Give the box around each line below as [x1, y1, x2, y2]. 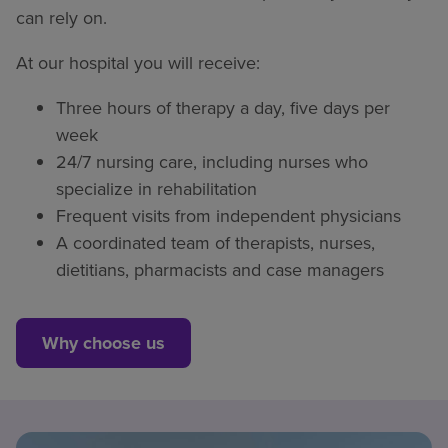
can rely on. [16, 4, 107, 31]
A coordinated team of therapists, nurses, [56, 229, 375, 256]
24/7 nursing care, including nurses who [56, 148, 368, 175]
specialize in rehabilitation [56, 175, 257, 202]
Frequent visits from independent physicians [56, 202, 401, 229]
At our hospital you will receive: [16, 49, 260, 76]
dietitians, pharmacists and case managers [56, 256, 384, 283]
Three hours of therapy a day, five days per [56, 94, 390, 121]
